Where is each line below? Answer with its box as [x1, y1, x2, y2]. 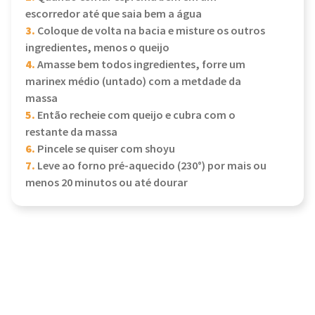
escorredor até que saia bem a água [25, 7, 202, 22]
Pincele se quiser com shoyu [35, 142, 175, 157]
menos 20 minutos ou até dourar [25, 176, 188, 191]
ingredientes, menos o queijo [25, 41, 169, 56]
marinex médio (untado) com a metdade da [25, 75, 241, 89]
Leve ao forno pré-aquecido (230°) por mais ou [35, 159, 266, 174]
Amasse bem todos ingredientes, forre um [35, 58, 245, 72]
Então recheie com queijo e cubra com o [35, 108, 236, 123]
